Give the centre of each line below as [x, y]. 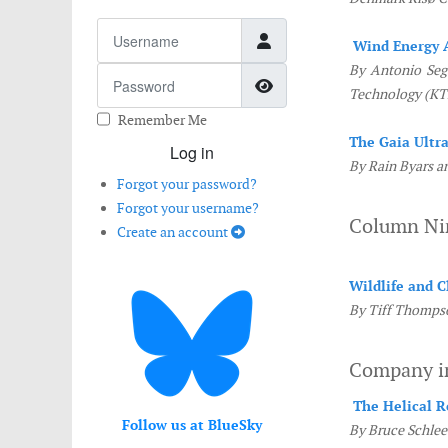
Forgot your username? [188, 208]
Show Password [330, 84]
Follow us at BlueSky [191, 425]
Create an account [174, 232]
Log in [191, 152]
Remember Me [162, 120]
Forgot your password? [187, 184]
